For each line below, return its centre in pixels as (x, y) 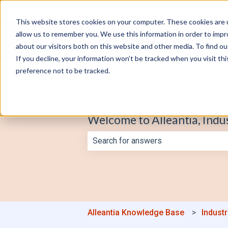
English (35, 10)
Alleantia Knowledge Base (136, 212)
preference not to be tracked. (63, 70)
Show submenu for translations (104, 10)
